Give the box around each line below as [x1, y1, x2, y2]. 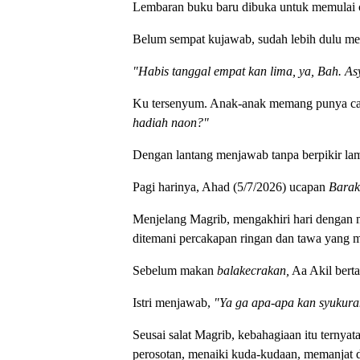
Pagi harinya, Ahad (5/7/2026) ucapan [132, 179, 329, 194]
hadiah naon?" [132, 115, 209, 129]
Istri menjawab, [132, 295, 214, 309]
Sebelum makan [132, 263, 217, 277]
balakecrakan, [216, 263, 289, 277]
